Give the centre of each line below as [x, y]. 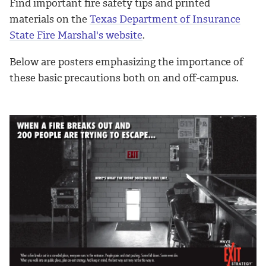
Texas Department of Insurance [165, 19]
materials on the [50, 19]
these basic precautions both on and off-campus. [124, 77]
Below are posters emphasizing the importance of [126, 61]
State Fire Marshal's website [76, 35]
